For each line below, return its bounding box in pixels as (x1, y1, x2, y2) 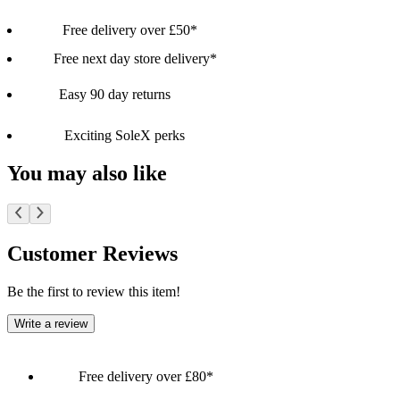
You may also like (7, 161, 167, 185)
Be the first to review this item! (7, 283, 180, 299)
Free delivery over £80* (79, 368, 213, 384)
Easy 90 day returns (59, 86, 171, 102)
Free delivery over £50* (62, 21, 197, 37)
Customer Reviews (7, 241, 178, 265)
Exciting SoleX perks (64, 127, 185, 143)
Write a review (14, 316, 87, 330)
